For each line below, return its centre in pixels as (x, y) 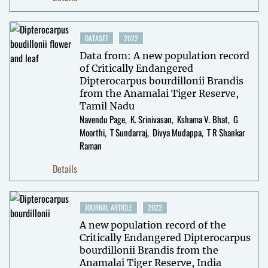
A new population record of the (153, 225)
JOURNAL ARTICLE (108, 207)
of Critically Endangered (136, 68)
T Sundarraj (128, 132)
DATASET (96, 38)
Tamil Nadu (107, 106)
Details (65, 168)
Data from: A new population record (164, 55)
